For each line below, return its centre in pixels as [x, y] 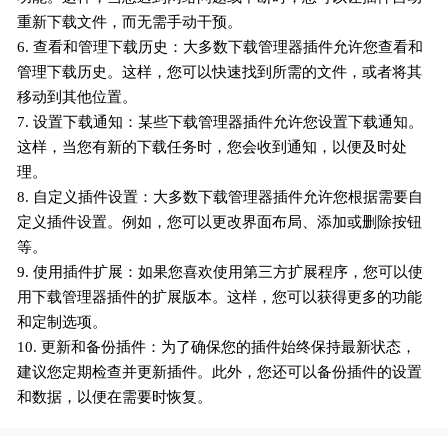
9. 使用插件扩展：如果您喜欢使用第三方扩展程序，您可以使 [220, 272]
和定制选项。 [62, 322]
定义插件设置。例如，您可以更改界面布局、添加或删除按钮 [220, 222]
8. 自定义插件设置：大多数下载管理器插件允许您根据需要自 [220, 197]
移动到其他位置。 [77, 97]
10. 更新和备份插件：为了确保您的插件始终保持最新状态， [217, 347]
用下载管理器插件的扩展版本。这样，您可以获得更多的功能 [220, 297]
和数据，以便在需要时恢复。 [115, 397]
